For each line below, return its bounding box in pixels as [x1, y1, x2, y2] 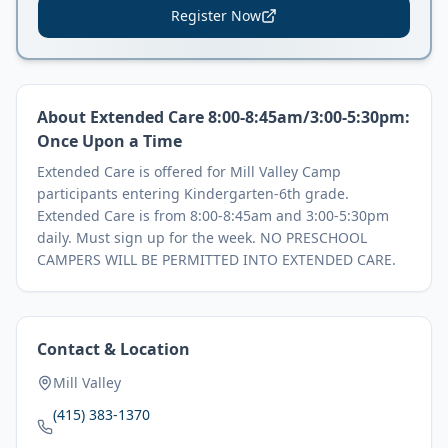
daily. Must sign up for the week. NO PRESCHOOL [37, 228, 367, 247]
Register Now [171, 6, 261, 25]
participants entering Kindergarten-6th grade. [37, 184, 349, 203]
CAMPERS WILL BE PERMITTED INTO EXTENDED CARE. [37, 250, 396, 269]
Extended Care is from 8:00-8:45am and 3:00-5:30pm [37, 206, 389, 225]
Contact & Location [37, 338, 190, 360]
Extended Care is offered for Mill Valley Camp [37, 162, 341, 181]
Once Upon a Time [37, 130, 182, 152]
